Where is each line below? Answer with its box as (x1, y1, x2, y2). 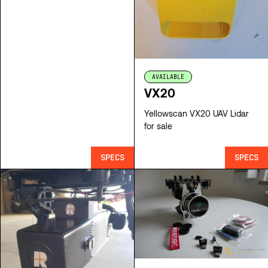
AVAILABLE (152, 73, 184, 81)
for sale (144, 121, 172, 132)
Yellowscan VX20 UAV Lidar (144, 108, 249, 119)
